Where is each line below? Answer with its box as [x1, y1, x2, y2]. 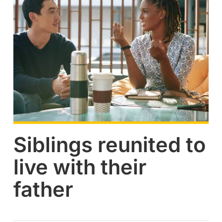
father [13, 177, 73, 202]
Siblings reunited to [13, 132, 206, 158]
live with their [13, 155, 147, 180]
